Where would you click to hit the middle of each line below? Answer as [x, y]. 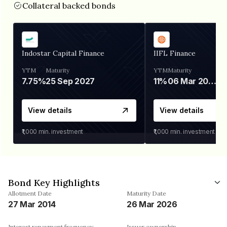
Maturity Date [146, 193]
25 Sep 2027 [70, 81]
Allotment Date [30, 193]
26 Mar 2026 [152, 204]
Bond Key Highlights [54, 182]
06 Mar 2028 [213, 81]
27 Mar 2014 [32, 204]
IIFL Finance [175, 53]
